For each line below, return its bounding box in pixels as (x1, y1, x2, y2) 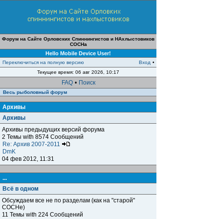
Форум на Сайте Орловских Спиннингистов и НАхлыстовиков (2, 36, 154, 42)
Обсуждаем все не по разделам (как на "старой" (2, 197, 135, 204)
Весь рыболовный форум (3, 89, 67, 95)
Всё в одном (2, 185, 39, 192)
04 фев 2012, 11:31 (2, 155, 54, 162)
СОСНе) (2, 204, 25, 211)
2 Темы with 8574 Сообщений (2, 133, 84, 140)
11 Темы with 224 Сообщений (2, 211, 83, 218)
